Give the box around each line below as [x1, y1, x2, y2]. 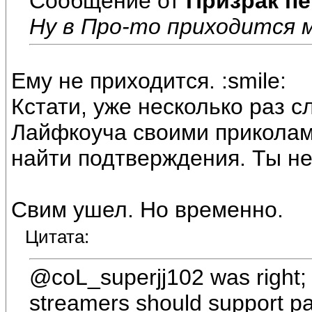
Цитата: [25, 226, 89, 248]
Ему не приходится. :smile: [11, 68, 286, 94]
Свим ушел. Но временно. [11, 197, 283, 223]
